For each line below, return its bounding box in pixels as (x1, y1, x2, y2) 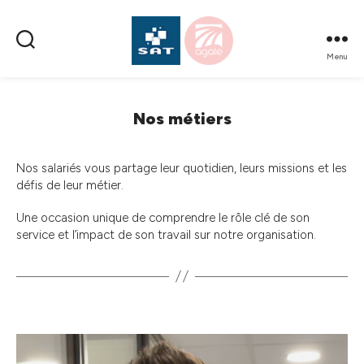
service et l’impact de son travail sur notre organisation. (16, 227, 316, 242)
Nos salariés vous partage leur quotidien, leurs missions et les (16, 161, 347, 175)
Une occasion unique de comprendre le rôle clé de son (16, 210, 310, 225)
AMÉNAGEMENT (154, 82, 262, 100)
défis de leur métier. (16, 178, 123, 193)
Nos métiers (132, 109, 232, 128)
